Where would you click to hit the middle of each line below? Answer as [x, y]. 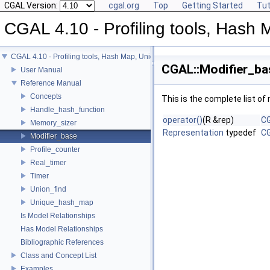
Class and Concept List [58, 255]
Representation [193, 133]
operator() [183, 120]
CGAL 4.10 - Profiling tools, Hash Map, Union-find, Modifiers [109, 56]
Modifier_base [54, 136]
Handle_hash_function [67, 109]
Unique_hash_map [62, 202]
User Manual [42, 70]
